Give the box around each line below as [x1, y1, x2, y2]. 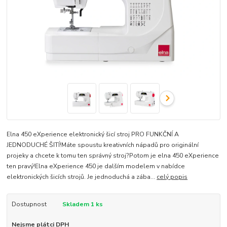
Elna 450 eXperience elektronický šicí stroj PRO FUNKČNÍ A [7, 130, 179, 138]
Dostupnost [11, 200, 47, 208]
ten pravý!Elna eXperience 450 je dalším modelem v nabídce [7, 162, 185, 170]
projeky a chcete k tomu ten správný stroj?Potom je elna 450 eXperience [7, 151, 219, 160]
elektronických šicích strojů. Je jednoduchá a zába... [7, 172, 157, 181]
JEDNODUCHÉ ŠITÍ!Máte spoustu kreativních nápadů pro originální [7, 140, 199, 149]
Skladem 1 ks [62, 200, 103, 208]
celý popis [157, 172, 188, 181]
